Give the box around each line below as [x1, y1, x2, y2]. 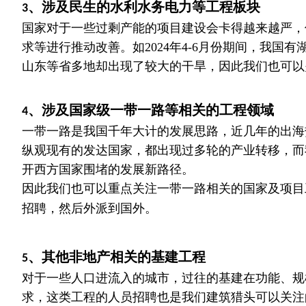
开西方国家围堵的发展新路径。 [22, 162, 194, 176]
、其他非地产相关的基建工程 [28, 249, 206, 264]
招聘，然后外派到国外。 [22, 201, 157, 215]
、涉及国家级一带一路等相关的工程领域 [28, 102, 274, 117]
